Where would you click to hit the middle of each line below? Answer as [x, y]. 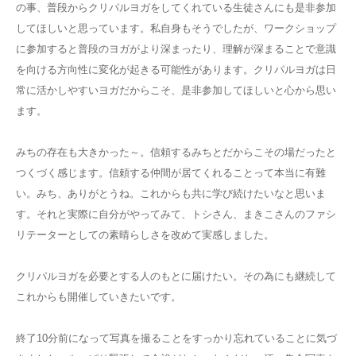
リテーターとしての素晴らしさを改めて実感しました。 [145, 234]
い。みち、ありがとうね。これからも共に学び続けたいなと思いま [171, 193]
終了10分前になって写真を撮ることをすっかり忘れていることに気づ [176, 338]
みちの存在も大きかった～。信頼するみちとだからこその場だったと [176, 152]
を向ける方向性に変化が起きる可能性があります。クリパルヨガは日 [176, 69]
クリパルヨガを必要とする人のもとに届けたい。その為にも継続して [176, 276]
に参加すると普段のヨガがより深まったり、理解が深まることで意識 [176, 48]
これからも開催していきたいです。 [99, 296]
